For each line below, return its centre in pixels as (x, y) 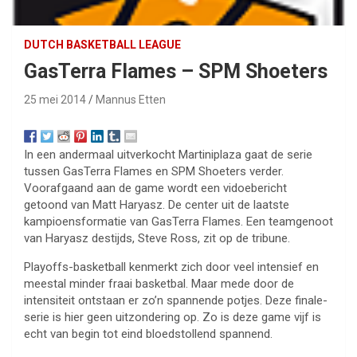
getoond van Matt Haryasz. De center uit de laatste (157, 205)
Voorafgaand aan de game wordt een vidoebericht (155, 188)
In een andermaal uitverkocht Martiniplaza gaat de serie (168, 155)
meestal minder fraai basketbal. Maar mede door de (159, 284)
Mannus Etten (131, 100)
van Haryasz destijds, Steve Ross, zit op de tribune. (157, 239)
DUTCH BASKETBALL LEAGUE (102, 45)
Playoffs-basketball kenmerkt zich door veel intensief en (171, 267)
